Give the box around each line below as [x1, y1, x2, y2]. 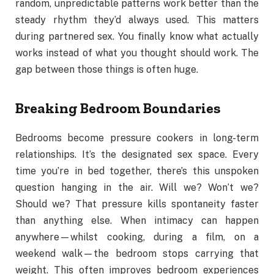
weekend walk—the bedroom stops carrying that [15, 248, 259, 260]
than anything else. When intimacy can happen [15, 215, 259, 227]
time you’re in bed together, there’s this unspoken [15, 165, 259, 177]
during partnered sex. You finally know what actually [15, 31, 259, 43]
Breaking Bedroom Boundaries [15, 99, 221, 117]
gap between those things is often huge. [15, 64, 198, 76]
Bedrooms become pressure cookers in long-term [15, 132, 259, 144]
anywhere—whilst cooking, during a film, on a [15, 231, 259, 243]
